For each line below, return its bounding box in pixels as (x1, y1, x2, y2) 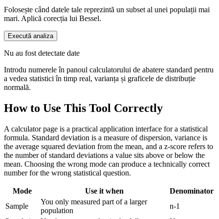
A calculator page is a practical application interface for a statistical (4, 125, 208, 133)
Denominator (170, 187, 214, 196)
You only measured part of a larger (41, 197, 147, 206)
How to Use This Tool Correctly (4, 102, 163, 115)
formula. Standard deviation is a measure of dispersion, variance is (4, 133, 207, 142)
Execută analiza (8, 32, 53, 40)
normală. (4, 83, 31, 92)
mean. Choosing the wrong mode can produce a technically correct (4, 160, 210, 169)
